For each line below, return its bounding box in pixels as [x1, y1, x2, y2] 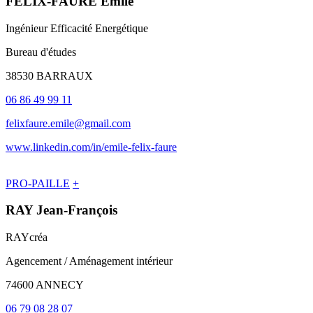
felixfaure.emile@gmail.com [6, 117, 131, 129]
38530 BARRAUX [6, 69, 93, 82]
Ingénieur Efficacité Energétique [6, 22, 148, 34]
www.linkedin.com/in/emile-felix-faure [6, 140, 177, 153]
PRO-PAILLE [6, 177, 70, 189]
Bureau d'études [6, 45, 76, 58]
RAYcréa [6, 231, 48, 244]
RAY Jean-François [6, 203, 117, 218]
